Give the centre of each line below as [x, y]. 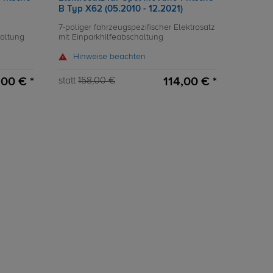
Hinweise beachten [109, 57]
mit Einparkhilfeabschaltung [111, 37]
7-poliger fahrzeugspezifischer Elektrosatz [137, 27]
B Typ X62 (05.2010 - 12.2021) [121, 9]
